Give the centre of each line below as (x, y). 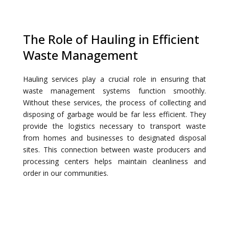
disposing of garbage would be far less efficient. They (114, 114)
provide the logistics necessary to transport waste (114, 126)
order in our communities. (65, 173)
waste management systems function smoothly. (114, 91)
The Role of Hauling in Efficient (111, 39)
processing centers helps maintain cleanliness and (114, 161)
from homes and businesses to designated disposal (114, 138)
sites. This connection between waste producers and (114, 150)
